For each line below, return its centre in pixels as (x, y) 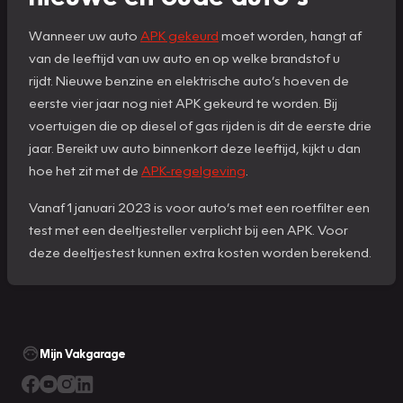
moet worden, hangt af (290, 35)
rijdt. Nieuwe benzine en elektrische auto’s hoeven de (189, 80)
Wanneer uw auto (85, 35)
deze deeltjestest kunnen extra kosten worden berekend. (200, 251)
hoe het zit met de (85, 170)
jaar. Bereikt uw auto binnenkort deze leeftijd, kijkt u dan (195, 147)
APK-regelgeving (193, 170)
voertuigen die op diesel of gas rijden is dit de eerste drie (200, 125)
